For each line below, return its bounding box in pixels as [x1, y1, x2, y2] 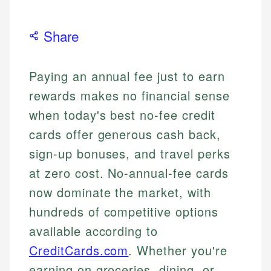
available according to [29, 222, 158, 240]
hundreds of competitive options [29, 203, 218, 221]
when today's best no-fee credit [29, 106, 215, 124]
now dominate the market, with [29, 183, 211, 201]
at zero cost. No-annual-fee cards [29, 164, 229, 182]
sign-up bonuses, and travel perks [29, 145, 230, 163]
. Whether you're [128, 241, 227, 260]
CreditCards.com [29, 241, 129, 260]
